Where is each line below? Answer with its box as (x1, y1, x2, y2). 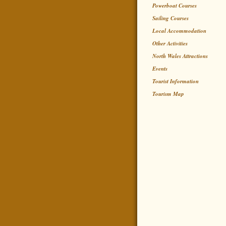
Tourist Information (152, 77, 199, 85)
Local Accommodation (152, 27, 206, 35)
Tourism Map (152, 90, 184, 98)
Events (152, 65, 167, 73)
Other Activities (152, 39, 188, 47)
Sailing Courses (152, 14, 189, 22)
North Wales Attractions (152, 52, 208, 60)
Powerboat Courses (152, 2, 197, 10)
